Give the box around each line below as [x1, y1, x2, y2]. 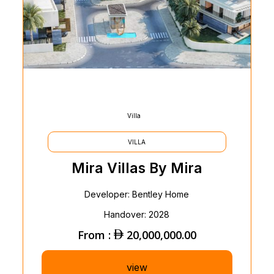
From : [77, 228, 114, 242]
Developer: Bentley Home [84, 189, 190, 199]
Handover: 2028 [104, 209, 170, 220]
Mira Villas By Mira [71, 160, 202, 177]
